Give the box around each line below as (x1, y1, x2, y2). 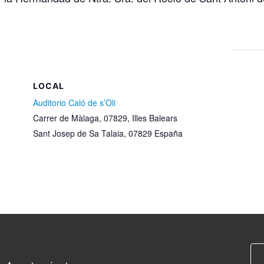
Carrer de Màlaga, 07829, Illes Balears (33, 111, 177, 124)
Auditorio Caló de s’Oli (33, 96, 115, 108)
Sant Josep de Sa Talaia (33, 127, 124, 139)
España (154, 127, 183, 139)
